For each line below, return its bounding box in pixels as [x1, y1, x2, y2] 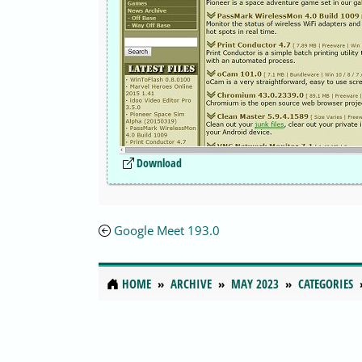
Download [137, 155, 182, 171]
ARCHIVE [170, 276, 212, 293]
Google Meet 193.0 [114, 222, 220, 239]
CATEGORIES [298, 276, 353, 293]
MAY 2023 [231, 276, 279, 293]
